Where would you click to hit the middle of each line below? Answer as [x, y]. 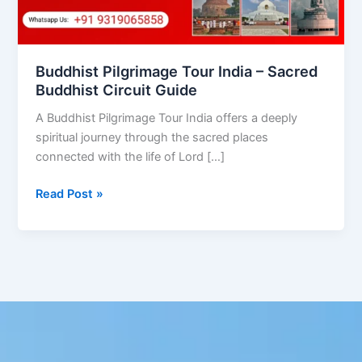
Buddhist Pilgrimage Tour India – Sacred [177, 71]
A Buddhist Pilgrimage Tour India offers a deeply [167, 118]
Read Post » [70, 194]
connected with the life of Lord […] [130, 156]
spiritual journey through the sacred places [152, 137]
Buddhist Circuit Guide [117, 89]
